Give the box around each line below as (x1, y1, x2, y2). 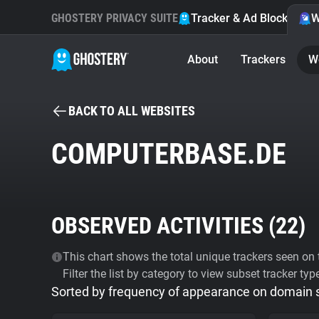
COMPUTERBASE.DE (51, 137, 286, 171)
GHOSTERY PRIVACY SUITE (51, 11, 178, 25)
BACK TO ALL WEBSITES (68, 103, 195, 118)
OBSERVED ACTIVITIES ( (51, 212, 276, 239)
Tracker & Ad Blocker (191, 11, 298, 25)
